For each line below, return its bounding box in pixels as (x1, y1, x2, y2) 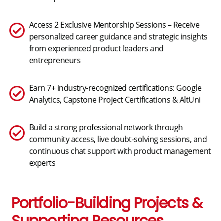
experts (29, 157, 56, 169)
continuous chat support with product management (29, 146, 211, 157)
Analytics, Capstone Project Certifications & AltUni (29, 94, 201, 106)
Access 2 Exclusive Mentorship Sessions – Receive (29, 19, 200, 31)
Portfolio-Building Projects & (11, 193, 202, 214)
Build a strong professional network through (29, 122, 183, 133)
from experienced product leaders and (29, 43, 164, 54)
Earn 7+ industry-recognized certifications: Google (29, 82, 201, 94)
